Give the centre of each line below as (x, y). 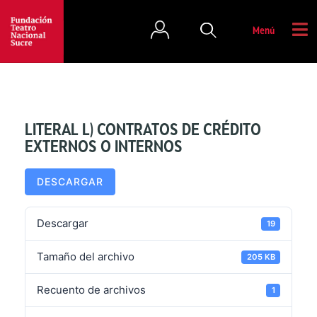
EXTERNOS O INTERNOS (104, 149)
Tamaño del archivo (86, 257)
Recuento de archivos (91, 290)
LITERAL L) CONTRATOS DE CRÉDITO (143, 132)
